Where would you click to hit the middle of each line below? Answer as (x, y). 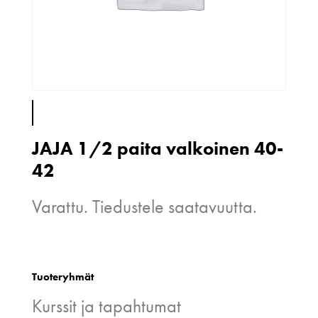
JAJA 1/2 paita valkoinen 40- (157, 149)
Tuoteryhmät (62, 276)
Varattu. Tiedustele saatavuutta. (144, 207)
